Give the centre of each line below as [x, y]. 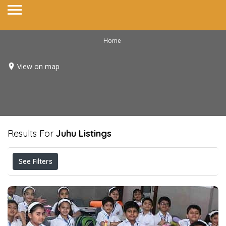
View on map [38, 66]
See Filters [35, 161]
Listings [94, 133]
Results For [32, 133]
